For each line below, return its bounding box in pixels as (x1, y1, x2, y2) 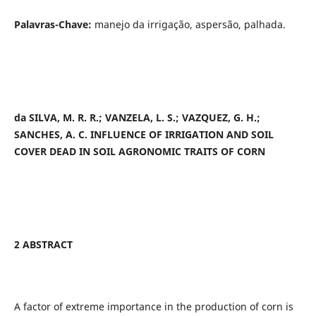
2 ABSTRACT (13, 238, 73, 252)
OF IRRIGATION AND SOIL (145, 128, 274, 142)
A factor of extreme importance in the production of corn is (13, 300, 293, 314)
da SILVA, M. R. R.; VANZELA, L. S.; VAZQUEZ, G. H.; (13, 111, 260, 125)
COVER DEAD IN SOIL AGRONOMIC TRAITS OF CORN (13, 145, 265, 159)
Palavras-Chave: (13, 18, 92, 32)
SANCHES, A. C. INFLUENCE (13, 128, 146, 142)
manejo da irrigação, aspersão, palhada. (91, 18, 286, 32)
